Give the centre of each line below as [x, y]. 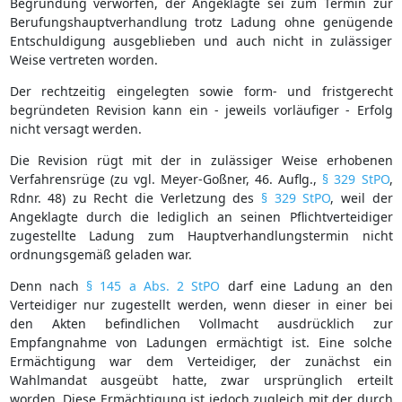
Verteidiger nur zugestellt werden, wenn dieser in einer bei [201, 304]
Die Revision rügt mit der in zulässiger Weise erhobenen [201, 160]
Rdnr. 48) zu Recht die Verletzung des [135, 197]
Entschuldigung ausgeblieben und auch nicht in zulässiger [201, 40]
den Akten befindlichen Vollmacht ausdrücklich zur [201, 323]
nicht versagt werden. [75, 128]
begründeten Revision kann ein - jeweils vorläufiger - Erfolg [201, 109]
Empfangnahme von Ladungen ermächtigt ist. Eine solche [201, 342]
